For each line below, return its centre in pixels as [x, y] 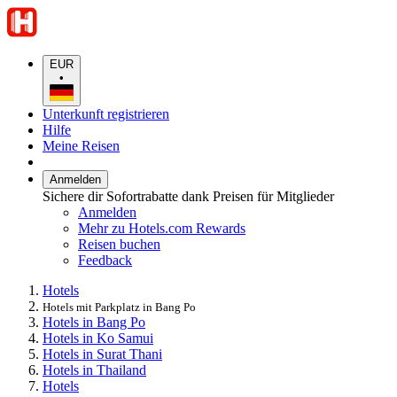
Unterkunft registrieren [106, 113]
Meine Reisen [81, 145]
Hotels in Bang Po [94, 322]
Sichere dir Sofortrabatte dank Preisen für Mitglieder [188, 196]
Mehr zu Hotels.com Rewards [162, 228]
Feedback [105, 260]
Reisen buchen [119, 244]
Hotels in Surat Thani [102, 354]
